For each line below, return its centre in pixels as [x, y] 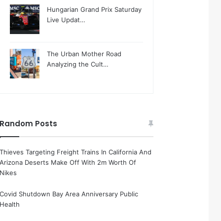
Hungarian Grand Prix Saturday [94, 9]
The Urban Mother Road [84, 54]
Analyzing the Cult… [78, 64]
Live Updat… [66, 20]
